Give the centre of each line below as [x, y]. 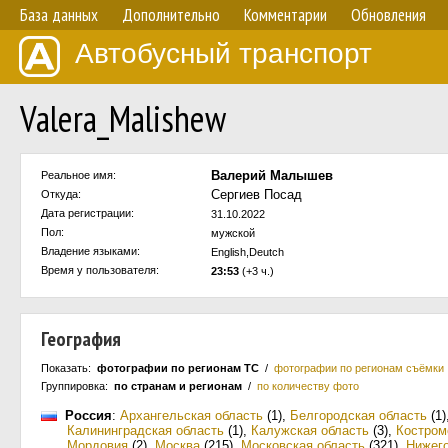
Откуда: [61, 194]
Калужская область [310, 430]
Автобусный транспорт [223, 53]
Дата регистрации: [87, 213]
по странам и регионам [178, 386]
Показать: [69, 368]
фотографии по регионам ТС [178, 368]
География [81, 339]
